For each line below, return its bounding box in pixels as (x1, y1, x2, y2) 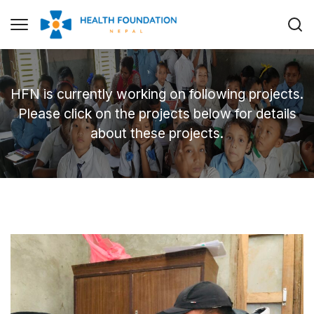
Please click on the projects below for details (18, 105, 296, 122)
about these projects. (90, 125, 224, 142)
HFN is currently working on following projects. (11, 86, 303, 102)
